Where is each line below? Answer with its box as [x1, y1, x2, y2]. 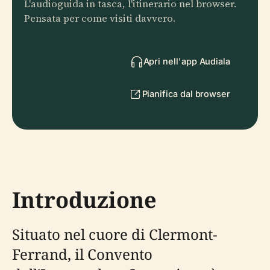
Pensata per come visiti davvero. [24, 11, 175, 25]
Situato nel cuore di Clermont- [12, 224, 217, 244]
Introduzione [12, 185, 157, 215]
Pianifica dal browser [142, 89, 230, 99]
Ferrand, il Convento [12, 244, 152, 264]
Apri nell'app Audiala [143, 56, 230, 66]
